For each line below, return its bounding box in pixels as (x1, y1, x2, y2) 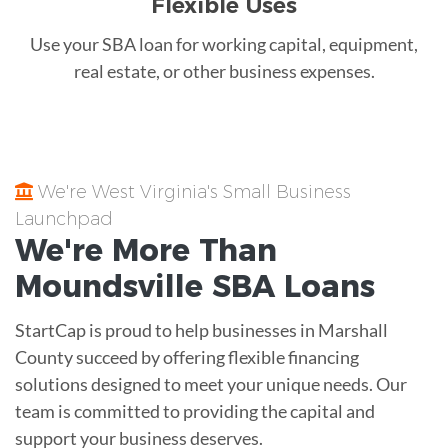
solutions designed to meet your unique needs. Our (15, 372, 407, 395)
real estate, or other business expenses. (73, 59, 375, 82)
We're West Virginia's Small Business (33, 180, 351, 203)
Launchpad (15, 207, 113, 230)
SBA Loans (203, 267, 375, 305)
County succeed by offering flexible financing (15, 345, 359, 368)
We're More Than (15, 231, 277, 269)
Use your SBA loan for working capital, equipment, (30, 32, 418, 55)
